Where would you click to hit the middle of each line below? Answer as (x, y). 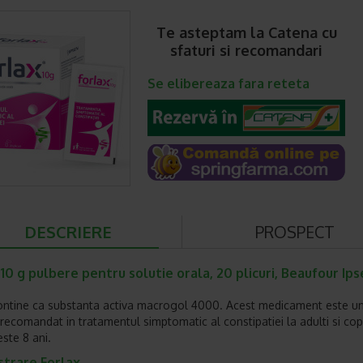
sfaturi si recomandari (246, 50)
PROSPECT (295, 232)
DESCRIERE (68, 232)
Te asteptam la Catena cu (246, 32)
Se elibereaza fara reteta (228, 83)
